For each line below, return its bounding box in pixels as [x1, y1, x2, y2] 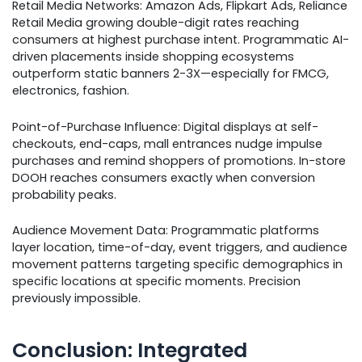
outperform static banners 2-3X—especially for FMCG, [12, 65, 329, 82]
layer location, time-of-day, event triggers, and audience [12, 239, 347, 256]
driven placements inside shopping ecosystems [12, 48, 294, 65]
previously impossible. [12, 290, 141, 307]
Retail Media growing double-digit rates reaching [12, 15, 299, 32]
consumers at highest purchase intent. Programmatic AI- [12, 32, 349, 48]
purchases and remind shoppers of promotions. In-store [12, 152, 346, 169]
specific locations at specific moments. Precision [12, 273, 301, 290]
